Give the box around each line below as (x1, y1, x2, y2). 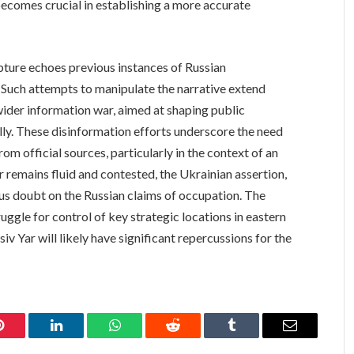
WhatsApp (113, 330, 175, 345)
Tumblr (230, 330, 273, 345)
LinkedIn (55, 330, 107, 345)
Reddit (171, 330, 210, 345)
